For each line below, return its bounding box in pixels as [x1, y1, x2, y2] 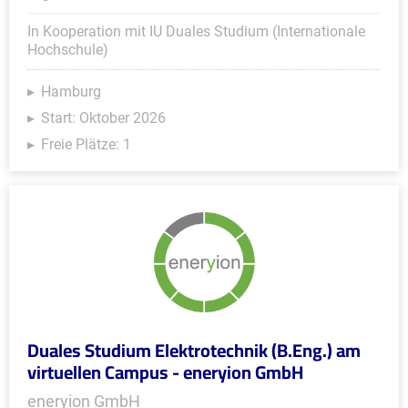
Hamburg [41, 83, 101, 100]
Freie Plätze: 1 [41, 136, 131, 153]
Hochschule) [27, 41, 108, 58]
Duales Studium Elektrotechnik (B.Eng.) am [27, 333, 361, 367]
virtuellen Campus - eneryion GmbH [27, 355, 303, 389]
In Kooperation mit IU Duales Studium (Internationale [27, 23, 365, 40]
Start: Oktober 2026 [41, 109, 166, 127]
